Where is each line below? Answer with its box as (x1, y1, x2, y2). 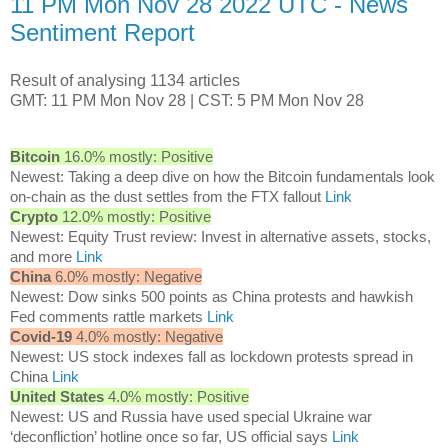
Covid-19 (10, 327, 72, 345)
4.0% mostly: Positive (104, 387, 249, 405)
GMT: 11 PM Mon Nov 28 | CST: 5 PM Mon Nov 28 (10, 91, 364, 109)
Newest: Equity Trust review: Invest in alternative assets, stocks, (10, 227, 431, 245)
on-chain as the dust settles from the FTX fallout (10, 187, 325, 205)
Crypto (10, 207, 58, 225)
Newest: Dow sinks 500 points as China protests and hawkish (10, 287, 413, 305)
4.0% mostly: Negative (72, 327, 223, 345)
